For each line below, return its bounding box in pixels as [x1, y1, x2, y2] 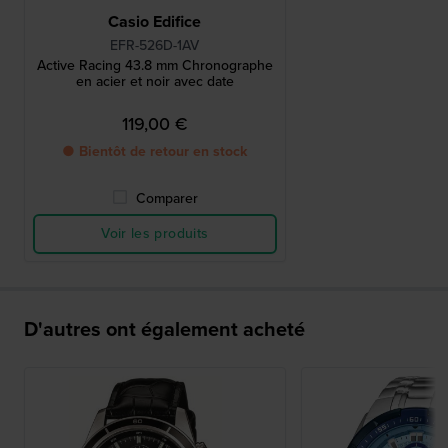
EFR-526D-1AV [110, 35, 200, 57]
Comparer [135, 188, 198, 210]
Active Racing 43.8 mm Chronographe [36, 55, 273, 77]
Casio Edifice [108, 10, 202, 34]
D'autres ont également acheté [24, 314, 305, 345]
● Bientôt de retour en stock [62, 141, 248, 163]
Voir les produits [101, 223, 209, 245]
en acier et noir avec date [75, 71, 234, 93]
